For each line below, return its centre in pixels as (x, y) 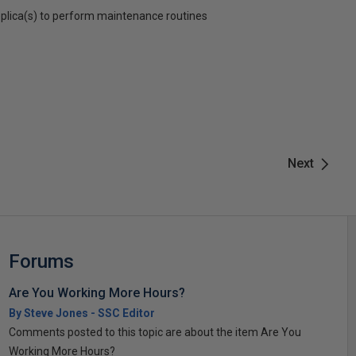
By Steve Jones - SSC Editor (81, 313)
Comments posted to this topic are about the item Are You (155, 332)
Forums (41, 261)
